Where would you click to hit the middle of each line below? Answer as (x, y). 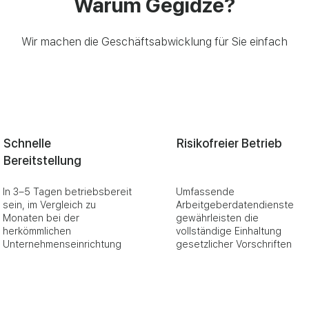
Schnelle (27, 143)
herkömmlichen (37, 231)
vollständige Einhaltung (229, 231)
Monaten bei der (41, 218)
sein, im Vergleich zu (49, 205)
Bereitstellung (42, 160)
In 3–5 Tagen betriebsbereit (67, 192)
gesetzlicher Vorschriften (234, 244)
